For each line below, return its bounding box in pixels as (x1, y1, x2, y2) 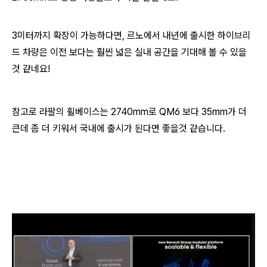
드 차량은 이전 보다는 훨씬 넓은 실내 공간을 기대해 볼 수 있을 (12, 46, 247, 58)
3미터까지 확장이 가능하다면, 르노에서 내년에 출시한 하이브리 (12, 30, 251, 42)
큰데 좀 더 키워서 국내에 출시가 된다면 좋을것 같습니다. (12, 123, 225, 135)
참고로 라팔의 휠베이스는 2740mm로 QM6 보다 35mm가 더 (12, 106, 247, 118)
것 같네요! (12, 63, 50, 75)
